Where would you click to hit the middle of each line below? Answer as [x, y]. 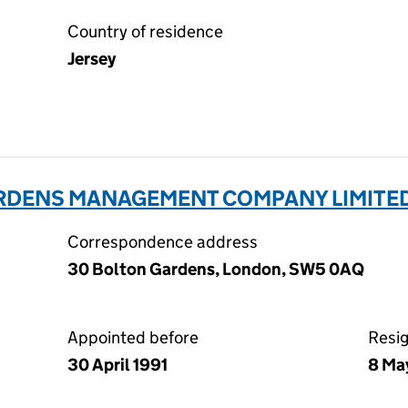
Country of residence [145, 31]
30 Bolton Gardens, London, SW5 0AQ [216, 269]
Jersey [92, 59]
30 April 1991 [117, 365]
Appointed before [133, 337]
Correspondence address [163, 242]
